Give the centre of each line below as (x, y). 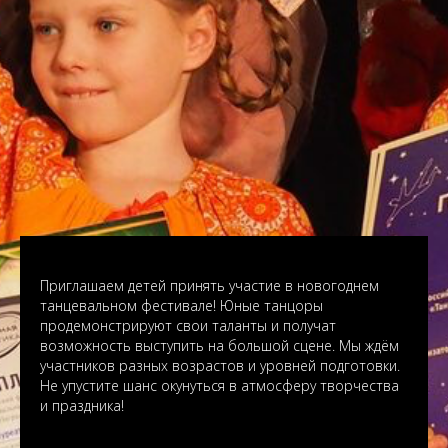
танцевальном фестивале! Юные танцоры (181, 306)
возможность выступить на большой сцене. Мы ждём (219, 346)
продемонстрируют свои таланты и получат (188, 326)
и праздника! (82, 406)
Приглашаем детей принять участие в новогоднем (209, 286)
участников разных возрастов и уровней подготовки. (220, 366)
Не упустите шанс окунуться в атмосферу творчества (219, 386)
